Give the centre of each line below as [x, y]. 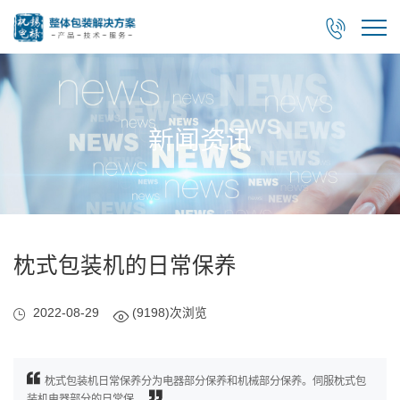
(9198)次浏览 [170, 313]
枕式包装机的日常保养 [125, 266]
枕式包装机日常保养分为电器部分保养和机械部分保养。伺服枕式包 [205, 381]
